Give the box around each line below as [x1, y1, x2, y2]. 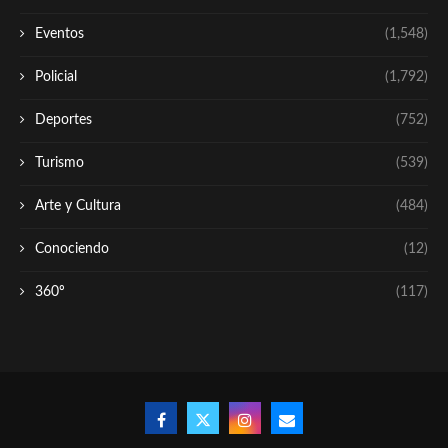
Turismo [35, 156, 84, 171]
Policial [35, 70, 77, 85]
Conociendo [35, 242, 109, 257]
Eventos [35, 27, 84, 42]
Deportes [35, 113, 92, 128]
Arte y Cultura [35, 199, 121, 214]
